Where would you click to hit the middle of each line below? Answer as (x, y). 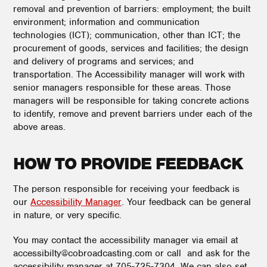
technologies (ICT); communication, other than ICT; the (127, 35)
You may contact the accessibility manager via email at (125, 240)
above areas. (39, 127)
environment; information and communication (106, 22)
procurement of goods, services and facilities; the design (131, 48)
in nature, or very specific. (67, 215)
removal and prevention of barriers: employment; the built (132, 9)
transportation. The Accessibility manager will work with (129, 74)
